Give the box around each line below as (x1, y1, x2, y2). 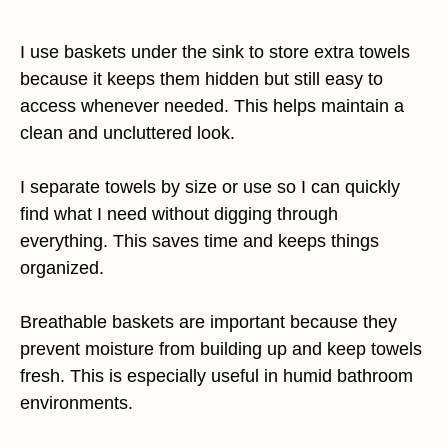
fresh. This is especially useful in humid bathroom (20, 365, 413, 386)
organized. (20, 257, 104, 278)
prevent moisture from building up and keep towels (20, 338, 422, 359)
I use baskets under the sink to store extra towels (20, 41, 410, 62)
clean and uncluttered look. (20, 122, 235, 143)
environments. (20, 392, 133, 413)
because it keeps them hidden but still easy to (20, 68, 383, 89)
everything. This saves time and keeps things (20, 230, 379, 251)
